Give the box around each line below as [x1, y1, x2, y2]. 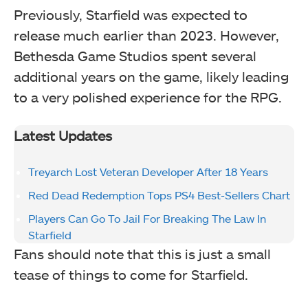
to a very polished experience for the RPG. [14, 89, 282, 106]
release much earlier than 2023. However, [14, 27, 279, 44]
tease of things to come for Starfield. [14, 266, 248, 283]
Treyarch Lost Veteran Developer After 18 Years [28, 165, 268, 179]
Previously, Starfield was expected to [14, 6, 247, 23]
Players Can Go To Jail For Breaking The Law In [28, 212, 266, 225]
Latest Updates [14, 127, 112, 144]
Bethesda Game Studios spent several [14, 47, 256, 65]
